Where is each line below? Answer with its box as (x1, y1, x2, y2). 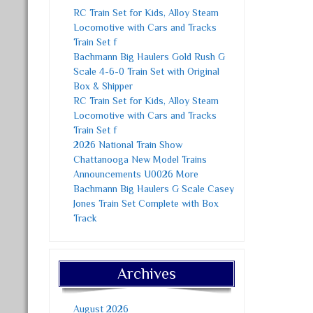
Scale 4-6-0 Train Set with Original (73, 66, 220, 77)
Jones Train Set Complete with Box (73, 198, 219, 209)
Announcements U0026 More (73, 168, 199, 180)
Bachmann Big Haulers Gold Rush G (73, 51, 226, 62)
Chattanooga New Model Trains (73, 154, 208, 165)
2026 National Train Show (73, 139, 183, 150)
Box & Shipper (73, 80, 133, 92)
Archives (117, 265, 177, 282)
